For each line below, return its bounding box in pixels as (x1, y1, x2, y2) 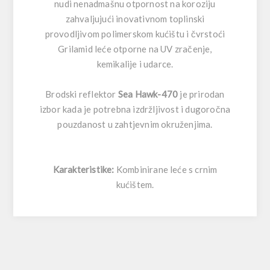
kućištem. (116, 178, 154, 190)
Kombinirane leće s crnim (114, 163, 218, 175)
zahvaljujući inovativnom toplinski (65, 13, 205, 24)
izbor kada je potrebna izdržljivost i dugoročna (39, 103, 231, 115)
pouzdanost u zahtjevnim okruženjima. (57, 118, 213, 130)
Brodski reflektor (45, 88, 118, 99)
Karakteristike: (52, 163, 115, 175)
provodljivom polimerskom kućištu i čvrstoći (45, 28, 225, 39)
